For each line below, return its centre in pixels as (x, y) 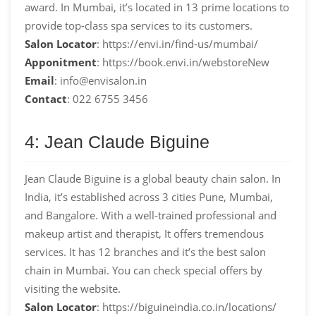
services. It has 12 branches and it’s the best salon (145, 251)
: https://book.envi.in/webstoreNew (183, 62)
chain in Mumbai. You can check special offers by (144, 270)
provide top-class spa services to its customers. (139, 25)
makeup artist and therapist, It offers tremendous (144, 233)
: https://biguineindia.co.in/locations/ (187, 306)
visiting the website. (73, 288)
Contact (46, 98)
